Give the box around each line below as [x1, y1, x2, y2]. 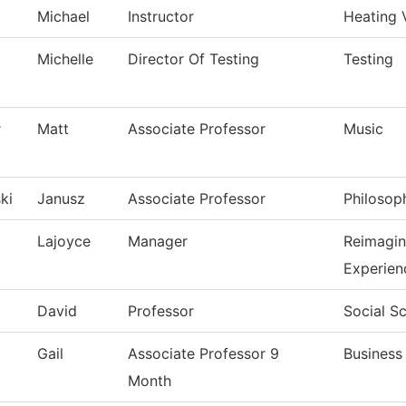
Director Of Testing [128, 50, 259, 69]
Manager [128, 232, 188, 251]
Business [343, 344, 402, 363]
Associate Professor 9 [128, 344, 279, 363]
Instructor [128, 7, 194, 26]
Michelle [37, 50, 93, 69]
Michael [37, 7, 90, 26]
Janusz [37, 189, 85, 208]
